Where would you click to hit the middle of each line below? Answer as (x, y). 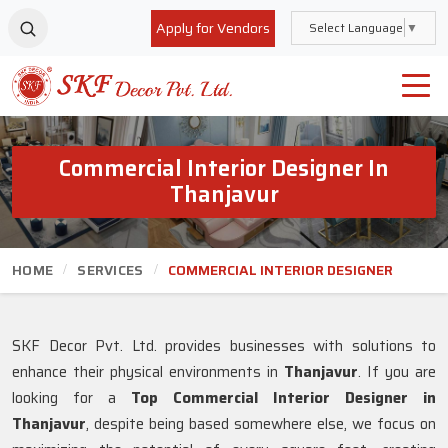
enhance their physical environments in (148, 372)
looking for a (71, 398)
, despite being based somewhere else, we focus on (261, 424)
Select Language (356, 27)
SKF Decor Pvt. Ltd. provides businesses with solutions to (224, 346)
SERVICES (110, 270)
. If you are (397, 372)
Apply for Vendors (213, 27)
